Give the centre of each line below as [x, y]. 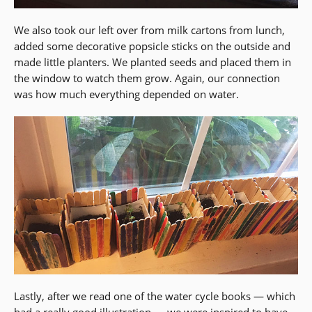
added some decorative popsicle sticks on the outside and [152, 46]
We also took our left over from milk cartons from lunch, [149, 30]
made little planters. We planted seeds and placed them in [153, 62]
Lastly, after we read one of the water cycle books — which [155, 296]
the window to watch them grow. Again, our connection [147, 78]
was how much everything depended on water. [126, 94]
